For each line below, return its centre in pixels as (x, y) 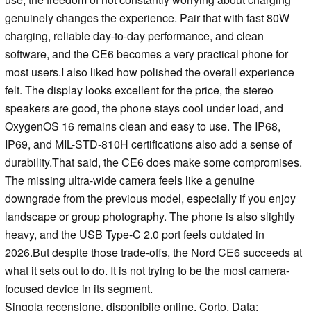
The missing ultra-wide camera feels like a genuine (130, 180)
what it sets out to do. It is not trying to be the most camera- (147, 271)
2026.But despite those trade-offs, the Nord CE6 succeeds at (153, 253)
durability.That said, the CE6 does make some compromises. (153, 162)
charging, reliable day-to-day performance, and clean (134, 36)
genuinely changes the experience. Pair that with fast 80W (147, 18)
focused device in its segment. (79, 289)
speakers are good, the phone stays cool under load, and (144, 108)
